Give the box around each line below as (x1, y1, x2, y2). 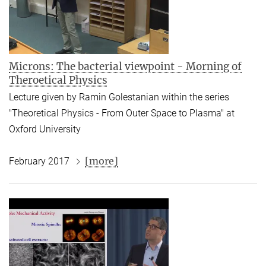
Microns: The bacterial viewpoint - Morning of (9, 59, 242, 73)
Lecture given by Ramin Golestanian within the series (9, 91, 229, 103)
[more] (85, 155, 118, 167)
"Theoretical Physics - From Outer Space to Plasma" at (9, 107, 235, 119)
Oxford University (9, 123, 81, 135)
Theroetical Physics (9, 73, 107, 87)
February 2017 (9, 156, 72, 167)
